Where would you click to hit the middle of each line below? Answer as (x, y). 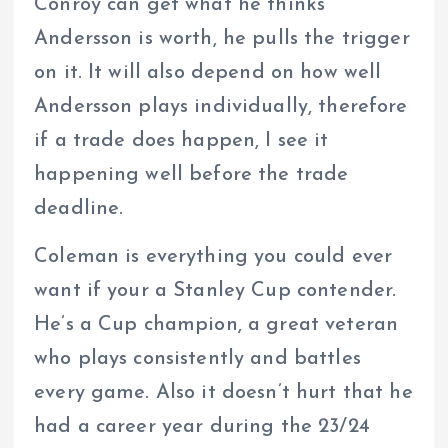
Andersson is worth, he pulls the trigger (222, 38)
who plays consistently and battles (197, 358)
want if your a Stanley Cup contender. (215, 290)
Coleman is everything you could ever (213, 256)
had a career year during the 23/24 (202, 426)
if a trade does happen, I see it (181, 140)
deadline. (79, 208)
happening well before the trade (191, 174)
